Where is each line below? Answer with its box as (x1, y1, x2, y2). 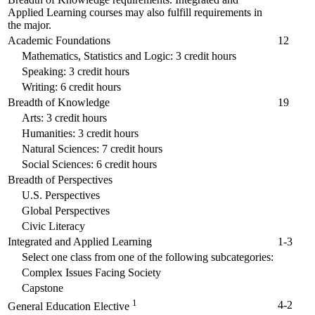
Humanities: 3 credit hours (22, 127, 139, 140)
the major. (8, 19, 51, 32)
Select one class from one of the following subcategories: (22, 251, 274, 264)
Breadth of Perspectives (8, 174, 112, 186)
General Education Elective (8, 300, 129, 313)
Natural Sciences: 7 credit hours (22, 143, 162, 155)
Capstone (22, 282, 63, 295)
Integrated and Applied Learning (8, 236, 152, 248)
